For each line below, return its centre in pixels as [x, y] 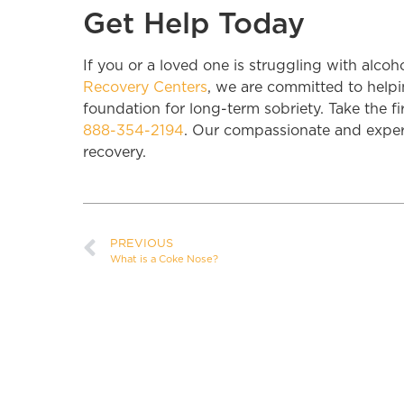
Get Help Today [194, 23]
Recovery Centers [145, 87]
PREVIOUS [142, 243]
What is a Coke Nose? [164, 259]
